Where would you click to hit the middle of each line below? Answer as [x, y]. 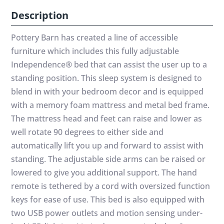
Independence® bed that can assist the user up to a [109, 64]
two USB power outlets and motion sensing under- [107, 213]
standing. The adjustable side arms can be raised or [108, 159]
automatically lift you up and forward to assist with [107, 145]
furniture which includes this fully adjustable [95, 51]
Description [40, 15]
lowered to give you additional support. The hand [104, 172]
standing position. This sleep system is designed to [107, 78]
